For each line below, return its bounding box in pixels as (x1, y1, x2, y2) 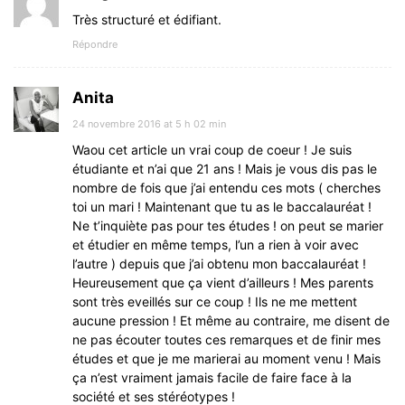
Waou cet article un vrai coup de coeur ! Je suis (72, 142, 352, 158)
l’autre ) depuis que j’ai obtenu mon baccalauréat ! (72, 256, 366, 272)
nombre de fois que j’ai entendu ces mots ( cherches (72, 180, 381, 196)
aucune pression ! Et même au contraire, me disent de (72, 313, 390, 329)
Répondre (72, 38, 118, 52)
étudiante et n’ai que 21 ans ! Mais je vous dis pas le (72, 161, 377, 177)
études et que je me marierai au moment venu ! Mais (72, 351, 381, 367)
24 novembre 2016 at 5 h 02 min (72, 118, 226, 131)
